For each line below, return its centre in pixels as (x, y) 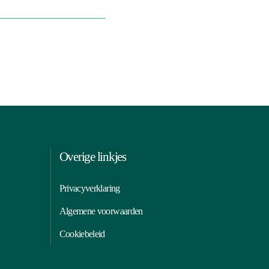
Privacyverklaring (89, 189)
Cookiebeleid (82, 234)
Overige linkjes (92, 157)
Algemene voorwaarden (101, 211)
